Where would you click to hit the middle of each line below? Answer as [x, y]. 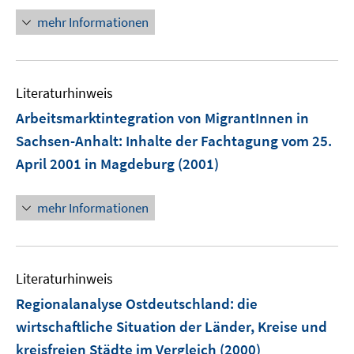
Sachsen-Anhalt [67, 141]
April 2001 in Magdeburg [95, 164]
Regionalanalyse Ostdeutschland [123, 303]
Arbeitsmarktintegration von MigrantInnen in [162, 118]
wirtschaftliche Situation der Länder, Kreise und [171, 326]
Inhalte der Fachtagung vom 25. [229, 141]
